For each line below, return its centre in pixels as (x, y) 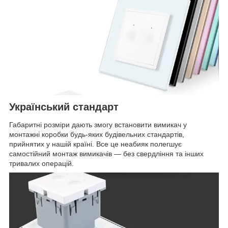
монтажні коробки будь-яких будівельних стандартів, (97, 135)
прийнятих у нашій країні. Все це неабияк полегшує (95, 144)
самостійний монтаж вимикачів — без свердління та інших (106, 154)
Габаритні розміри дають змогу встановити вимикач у (98, 125)
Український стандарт (64, 107)
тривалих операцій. (41, 164)
